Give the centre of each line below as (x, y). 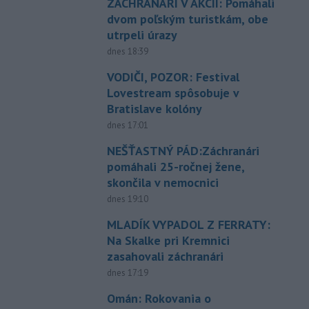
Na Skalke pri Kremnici (168, 241)
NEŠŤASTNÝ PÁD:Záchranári (183, 151)
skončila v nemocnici (162, 183)
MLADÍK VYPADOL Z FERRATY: (188, 225)
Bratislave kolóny (154, 109)
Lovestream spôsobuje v (172, 93)
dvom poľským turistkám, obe (187, 19)
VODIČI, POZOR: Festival (173, 77)
